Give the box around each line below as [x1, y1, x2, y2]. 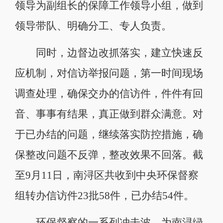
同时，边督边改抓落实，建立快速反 [14, 47, 203, 59]
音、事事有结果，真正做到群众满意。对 [14, 109, 203, 120]
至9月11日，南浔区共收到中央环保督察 [14, 170, 199, 181]
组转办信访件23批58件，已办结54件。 [14, 190, 194, 202]
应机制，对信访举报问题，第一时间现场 [14, 68, 203, 79]
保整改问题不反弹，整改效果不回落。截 [14, 149, 203, 161]
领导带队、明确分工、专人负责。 [14, 20, 172, 32]
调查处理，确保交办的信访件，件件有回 [14, 88, 203, 100]
